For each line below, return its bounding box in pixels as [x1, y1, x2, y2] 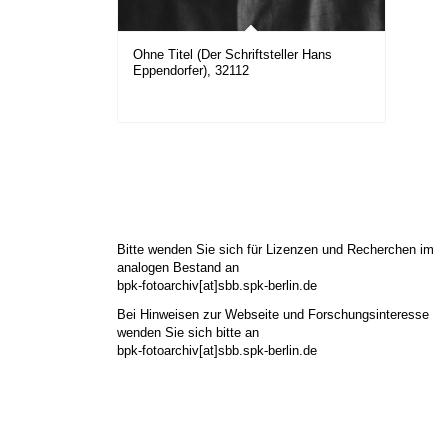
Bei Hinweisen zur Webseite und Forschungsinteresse [117, 307, 430, 323]
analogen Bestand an [117, 260, 240, 276]
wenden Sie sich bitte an [117, 325, 260, 341]
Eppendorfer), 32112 [133, 63, 250, 79]
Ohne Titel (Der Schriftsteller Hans [133, 47, 333, 63]
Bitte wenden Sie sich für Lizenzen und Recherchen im [117, 242, 435, 258]
